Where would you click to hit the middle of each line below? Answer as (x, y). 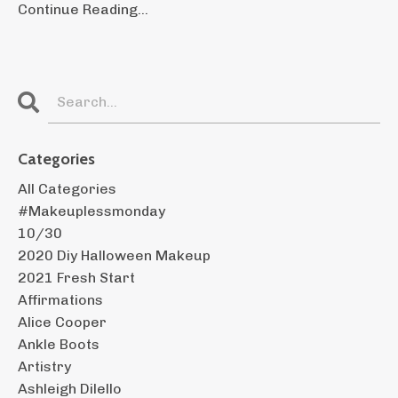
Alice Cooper (62, 322)
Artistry (44, 366)
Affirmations (60, 299)
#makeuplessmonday (92, 211)
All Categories (67, 188)
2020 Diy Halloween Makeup (114, 255)
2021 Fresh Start (76, 277)
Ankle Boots (59, 344)
